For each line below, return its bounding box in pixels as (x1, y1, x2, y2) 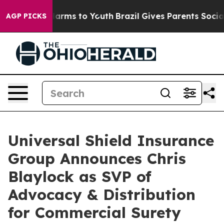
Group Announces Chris (8, 149, 186, 168)
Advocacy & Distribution (8, 185, 195, 204)
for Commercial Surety (8, 203, 181, 222)
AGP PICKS (6, 11, 46, 20)
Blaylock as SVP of (8, 167, 151, 186)
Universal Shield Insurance (8, 131, 214, 150)
